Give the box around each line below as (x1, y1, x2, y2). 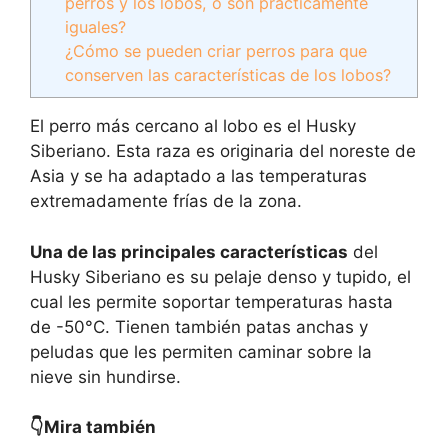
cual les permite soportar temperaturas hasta (30, 291, 393, 312)
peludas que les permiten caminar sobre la (30, 341, 372, 362)
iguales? (65, 17, 127, 37)
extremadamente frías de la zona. (30, 191, 302, 212)
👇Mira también (30, 417, 156, 438)
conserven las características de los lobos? (65, 65, 392, 85)
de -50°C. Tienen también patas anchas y (30, 316, 368, 337)
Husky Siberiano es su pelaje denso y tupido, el (30, 266, 411, 287)
